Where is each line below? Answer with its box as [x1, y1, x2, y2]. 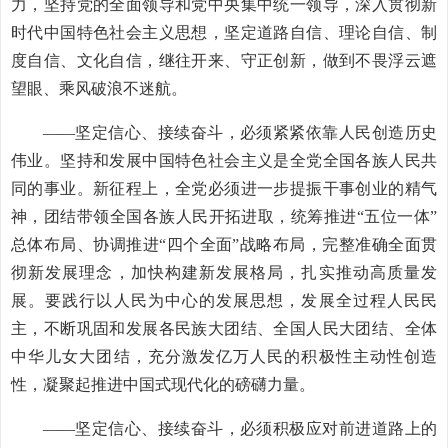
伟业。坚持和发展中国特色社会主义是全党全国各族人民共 [11, 152, 437, 169]
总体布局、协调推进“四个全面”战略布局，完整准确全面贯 [11, 236, 437, 253]
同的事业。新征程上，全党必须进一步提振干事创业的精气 [11, 180, 437, 197]
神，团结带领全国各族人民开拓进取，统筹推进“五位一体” [11, 208, 437, 225]
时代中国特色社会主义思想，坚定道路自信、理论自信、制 [11, 24, 437, 41]
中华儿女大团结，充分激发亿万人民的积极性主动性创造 [11, 348, 437, 365]
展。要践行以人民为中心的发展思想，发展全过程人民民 [11, 292, 437, 309]
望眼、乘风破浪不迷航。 [11, 80, 187, 97]
